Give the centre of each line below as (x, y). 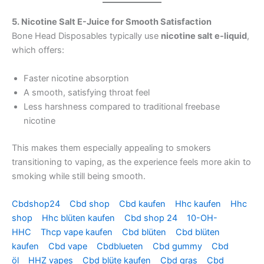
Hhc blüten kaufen (80, 218)
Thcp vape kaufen (78, 232)
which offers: (38, 50)
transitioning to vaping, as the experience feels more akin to (131, 162)
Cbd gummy (179, 246)
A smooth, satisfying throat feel (87, 92)
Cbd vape (69, 246)
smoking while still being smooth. (79, 176)
